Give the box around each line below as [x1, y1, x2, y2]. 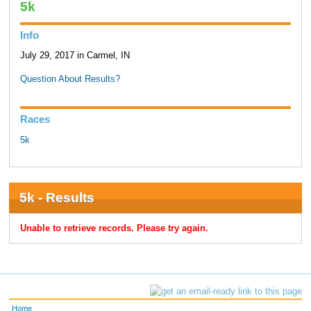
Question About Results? [19, 74, 120, 85]
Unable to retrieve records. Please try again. [19, 224, 208, 234]
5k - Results [19, 190, 94, 205]
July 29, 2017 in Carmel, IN [19, 51, 130, 61]
